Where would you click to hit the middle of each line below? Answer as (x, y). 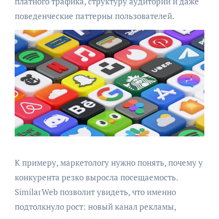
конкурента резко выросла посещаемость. (96, 177)
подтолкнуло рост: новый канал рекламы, (95, 206)
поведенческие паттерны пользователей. (94, 16)
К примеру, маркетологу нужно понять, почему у (109, 162)
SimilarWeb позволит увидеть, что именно (95, 192)
